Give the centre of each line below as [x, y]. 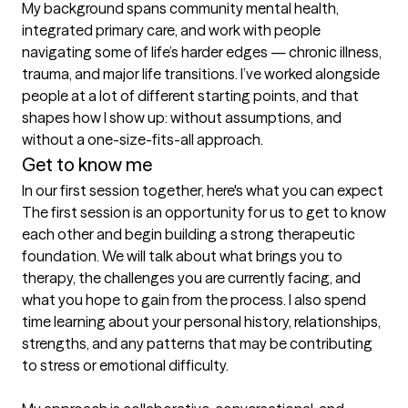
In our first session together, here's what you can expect [203, 191]
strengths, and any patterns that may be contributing [197, 344]
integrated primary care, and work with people [171, 31]
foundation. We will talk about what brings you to [182, 256]
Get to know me [87, 165]
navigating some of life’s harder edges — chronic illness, [202, 52]
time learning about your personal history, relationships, [201, 322]
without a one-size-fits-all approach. [143, 140]
